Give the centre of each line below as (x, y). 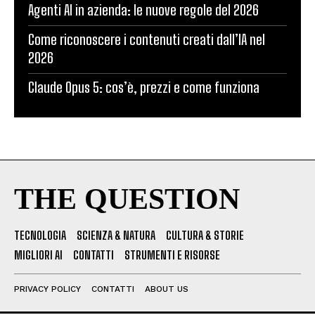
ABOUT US (167, 289)
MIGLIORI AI (38, 255)
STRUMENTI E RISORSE (172, 255)
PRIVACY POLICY (47, 289)
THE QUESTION (127, 199)
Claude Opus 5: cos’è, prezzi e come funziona (144, 87)
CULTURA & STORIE (205, 235)
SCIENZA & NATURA (116, 235)
